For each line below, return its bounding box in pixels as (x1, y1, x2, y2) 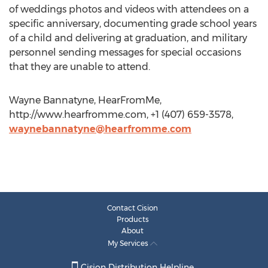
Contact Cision (107, 203, 158, 212)
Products (116, 215, 149, 224)
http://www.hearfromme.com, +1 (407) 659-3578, (9, 109, 233, 120)
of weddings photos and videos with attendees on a (9, 4, 249, 15)
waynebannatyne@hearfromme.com (9, 123, 191, 135)
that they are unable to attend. (9, 61, 150, 72)
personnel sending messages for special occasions (9, 47, 241, 58)
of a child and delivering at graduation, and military (9, 32, 247, 44)
